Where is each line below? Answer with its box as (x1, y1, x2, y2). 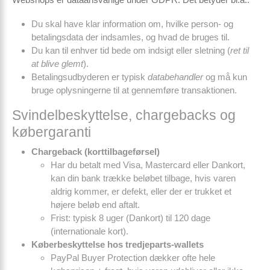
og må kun (203, 72, 247, 82)
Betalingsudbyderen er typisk (31, 72, 148, 82)
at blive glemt (31, 58, 83, 69)
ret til (230, 45, 249, 55)
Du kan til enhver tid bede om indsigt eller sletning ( (31, 45, 230, 55)
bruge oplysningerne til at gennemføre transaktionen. (31, 85, 237, 95)
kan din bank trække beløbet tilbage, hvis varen (51, 173, 236, 183)
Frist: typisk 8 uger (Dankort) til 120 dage (51, 213, 210, 223)
